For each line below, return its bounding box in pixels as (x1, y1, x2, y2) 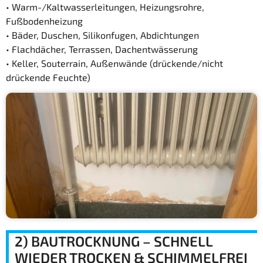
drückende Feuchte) (6, 71, 90, 83)
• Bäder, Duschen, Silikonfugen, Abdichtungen (6, 29, 199, 41)
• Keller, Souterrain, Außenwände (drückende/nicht (6, 57, 223, 69)
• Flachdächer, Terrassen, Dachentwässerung (6, 43, 198, 55)
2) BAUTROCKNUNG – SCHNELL (15, 232, 213, 249)
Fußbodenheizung (6, 15, 83, 26)
